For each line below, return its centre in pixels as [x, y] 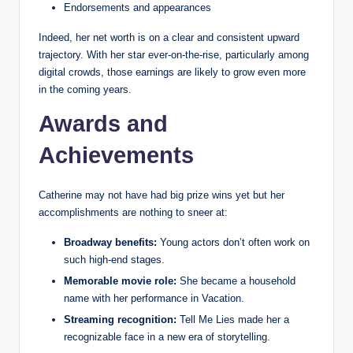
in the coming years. [85, 89]
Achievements [116, 155]
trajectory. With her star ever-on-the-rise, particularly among [174, 54]
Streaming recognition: [120, 319]
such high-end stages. [114, 259]
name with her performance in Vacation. [154, 298]
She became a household [238, 281]
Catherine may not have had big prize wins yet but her [162, 195]
